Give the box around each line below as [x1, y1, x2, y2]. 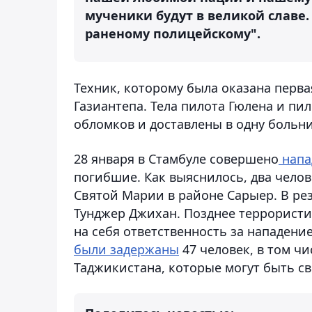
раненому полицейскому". [85, 24, 260, 42]
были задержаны [74, 240, 179, 258]
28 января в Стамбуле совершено [74, 150, 279, 167]
